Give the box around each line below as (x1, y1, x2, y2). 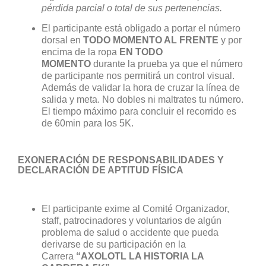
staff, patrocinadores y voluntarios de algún (42, 215, 221, 226)
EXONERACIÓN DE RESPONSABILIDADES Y (18, 155, 224, 166)
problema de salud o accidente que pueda (42, 227, 218, 238)
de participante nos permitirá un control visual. (42, 70, 235, 81)
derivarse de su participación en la (42, 239, 186, 250)
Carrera (42, 251, 76, 262)
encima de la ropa (42, 46, 119, 58)
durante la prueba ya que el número (91, 58, 243, 69)
